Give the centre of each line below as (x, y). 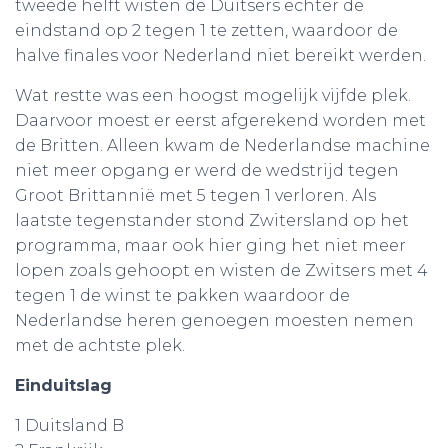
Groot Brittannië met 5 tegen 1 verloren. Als (195, 195)
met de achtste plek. (100, 345)
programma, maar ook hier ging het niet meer (210, 245)
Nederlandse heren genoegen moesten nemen (214, 320)
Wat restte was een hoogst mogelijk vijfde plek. (213, 95)
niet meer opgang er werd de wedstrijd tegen (207, 170)
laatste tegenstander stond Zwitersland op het (212, 220)
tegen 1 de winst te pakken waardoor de (182, 295)
